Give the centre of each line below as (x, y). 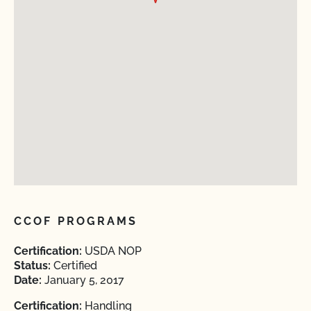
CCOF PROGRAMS (76, 221)
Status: (32, 266)
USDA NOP (112, 251)
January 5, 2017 (83, 280)
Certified (74, 266)
